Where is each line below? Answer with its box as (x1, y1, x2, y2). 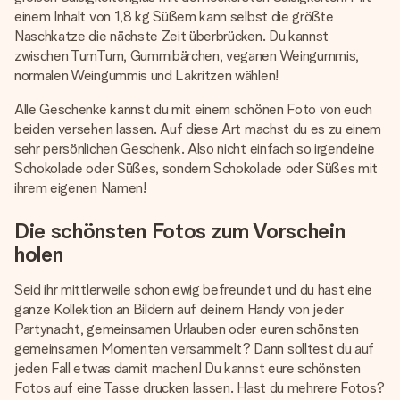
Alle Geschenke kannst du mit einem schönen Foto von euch (14, 101, 373, 118)
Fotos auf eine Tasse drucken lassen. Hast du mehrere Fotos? (14, 379, 386, 396)
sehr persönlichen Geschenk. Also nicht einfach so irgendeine (14, 140, 375, 157)
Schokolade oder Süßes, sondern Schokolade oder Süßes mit (14, 160, 379, 177)
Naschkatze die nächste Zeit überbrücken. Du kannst (14, 28, 329, 45)
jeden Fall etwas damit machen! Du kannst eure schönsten (14, 360, 361, 377)
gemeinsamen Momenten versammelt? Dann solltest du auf (14, 340, 375, 357)
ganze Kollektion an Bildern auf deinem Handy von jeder (14, 301, 344, 318)
